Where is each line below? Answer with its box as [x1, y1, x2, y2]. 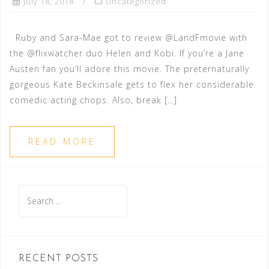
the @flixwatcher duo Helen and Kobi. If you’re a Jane [10, 47, 244, 59]
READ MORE [28, 136, 96, 147]
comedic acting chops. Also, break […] [10, 94, 177, 106]
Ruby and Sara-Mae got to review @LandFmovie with [10, 32, 247, 43]
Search [18, 186, 48, 198]
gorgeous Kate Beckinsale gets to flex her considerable [10, 79, 254, 90]
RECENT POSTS [19, 254, 98, 264]
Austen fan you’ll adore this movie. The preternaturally [10, 63, 249, 74]
